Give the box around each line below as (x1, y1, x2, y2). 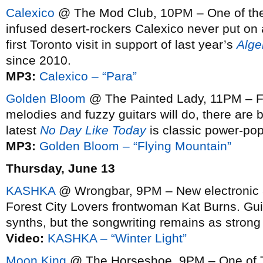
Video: (6, 231, 44, 245)
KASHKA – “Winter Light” (48, 231, 187, 245)
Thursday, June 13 (6, 161, 115, 175)
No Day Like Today (40, 123, 146, 137)
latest (6, 123, 40, 137)
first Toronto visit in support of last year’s (6, 38, 237, 51)
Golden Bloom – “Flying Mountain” (39, 139, 231, 153)
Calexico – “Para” (39, 69, 137, 83)
